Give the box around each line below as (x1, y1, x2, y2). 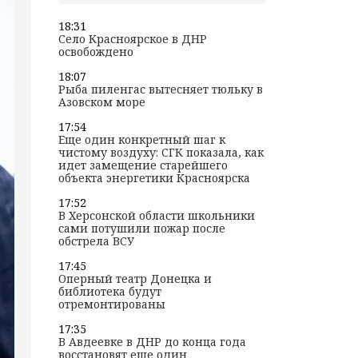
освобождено (58, 44, 133, 60)
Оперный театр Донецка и (58, 271, 212, 287)
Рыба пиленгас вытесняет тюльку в (58, 82, 263, 97)
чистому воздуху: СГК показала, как (58, 145, 264, 161)
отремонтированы (58, 296, 165, 312)
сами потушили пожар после (58, 221, 225, 237)
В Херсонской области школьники (58, 208, 255, 224)
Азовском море (58, 94, 145, 110)
